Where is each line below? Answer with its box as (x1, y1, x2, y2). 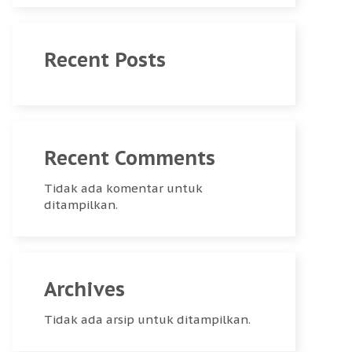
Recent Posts (44, 47, 166, 72)
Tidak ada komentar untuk (44, 181, 203, 196)
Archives (44, 277, 125, 302)
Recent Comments (44, 145, 215, 170)
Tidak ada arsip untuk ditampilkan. (44, 312, 251, 327)
